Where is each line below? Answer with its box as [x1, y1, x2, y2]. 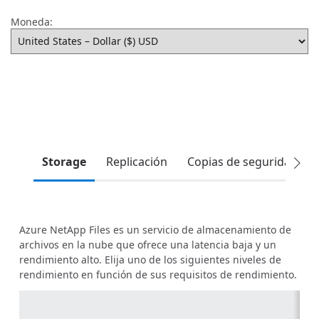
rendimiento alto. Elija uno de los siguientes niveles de [19, 252, 281, 266]
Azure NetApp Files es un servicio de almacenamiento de [19, 222, 291, 236]
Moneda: [11, 14, 53, 28]
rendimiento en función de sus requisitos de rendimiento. [19, 267, 297, 281]
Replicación [106, 153, 167, 169]
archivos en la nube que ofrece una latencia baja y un [19, 237, 276, 251]
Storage [42, 153, 86, 169]
